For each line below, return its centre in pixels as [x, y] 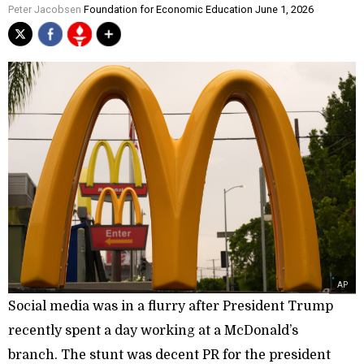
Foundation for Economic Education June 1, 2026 [197, 9]
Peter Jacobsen [45, 9]
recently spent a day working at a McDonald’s [153, 331]
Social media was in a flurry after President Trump [171, 307]
